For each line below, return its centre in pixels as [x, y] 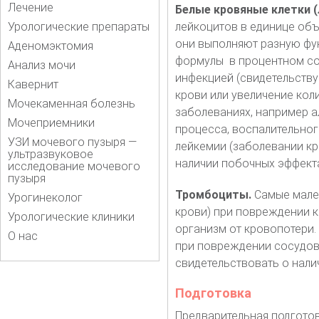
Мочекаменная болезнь [72, 103]
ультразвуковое [51, 154]
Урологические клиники [71, 216]
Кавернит [33, 84]
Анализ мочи [42, 65]
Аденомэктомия [51, 46]
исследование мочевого [74, 166]
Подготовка [213, 293]
